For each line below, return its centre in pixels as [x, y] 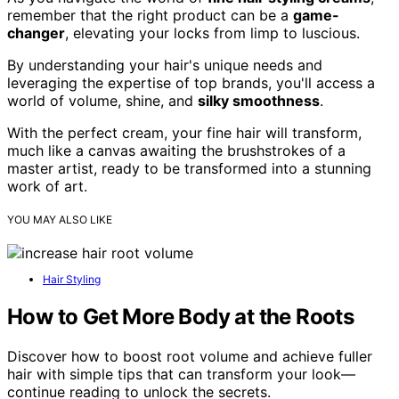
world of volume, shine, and [102, 101]
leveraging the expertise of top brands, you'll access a [191, 83]
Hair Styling [72, 280]
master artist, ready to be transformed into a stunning [189, 169]
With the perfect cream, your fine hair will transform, [184, 133]
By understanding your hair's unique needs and [165, 65]
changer [36, 33]
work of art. [47, 187]
